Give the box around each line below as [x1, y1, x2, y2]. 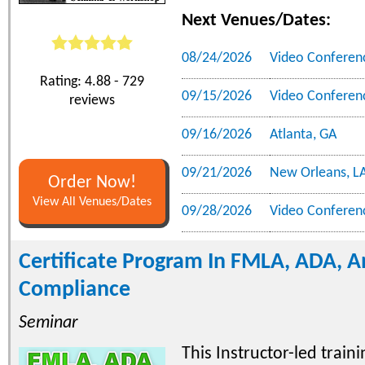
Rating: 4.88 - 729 [40, 73, 144, 90]
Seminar [19, 313, 78, 332]
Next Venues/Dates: [182, 11, 331, 30]
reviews [69, 92, 115, 108]
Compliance [19, 278, 130, 301]
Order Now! [48, 174, 136, 191]
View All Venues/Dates [33, 195, 152, 209]
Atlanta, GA [270, 126, 336, 143]
